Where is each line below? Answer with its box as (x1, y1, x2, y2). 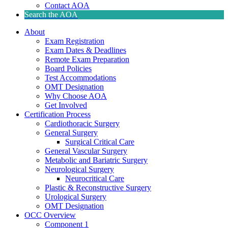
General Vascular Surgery (45, 146, 127, 155)
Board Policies (45, 64, 92, 73)
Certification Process (24, 109, 91, 119)
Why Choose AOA (45, 91, 107, 100)
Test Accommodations (45, 73, 116, 82)
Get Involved (45, 100, 87, 109)
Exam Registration (45, 36, 104, 45)
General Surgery (45, 128, 98, 137)
